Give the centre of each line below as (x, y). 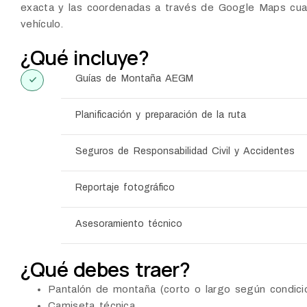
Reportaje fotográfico (125, 188)
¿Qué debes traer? (105, 270)
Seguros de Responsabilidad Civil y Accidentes (185, 151)
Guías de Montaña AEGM (134, 79)
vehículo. (42, 24)
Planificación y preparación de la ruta (161, 115)
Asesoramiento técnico (129, 224)
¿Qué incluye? (85, 58)
